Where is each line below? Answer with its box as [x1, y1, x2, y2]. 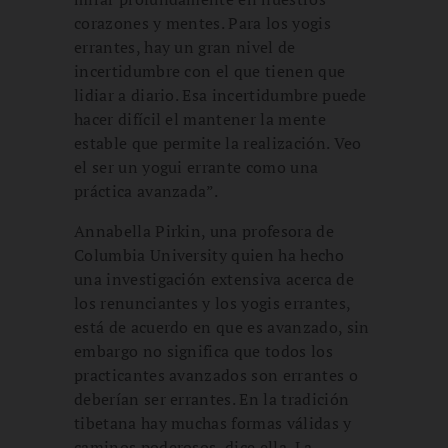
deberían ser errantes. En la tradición [74, 387, 350, 410]
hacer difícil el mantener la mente [74, 107, 326, 130]
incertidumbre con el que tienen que [74, 59, 346, 82]
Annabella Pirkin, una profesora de [74, 219, 334, 242]
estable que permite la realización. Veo [74, 131, 362, 154]
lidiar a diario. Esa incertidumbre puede [74, 83, 367, 106]
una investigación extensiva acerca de [74, 267, 354, 290]
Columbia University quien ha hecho [74, 243, 344, 266]
